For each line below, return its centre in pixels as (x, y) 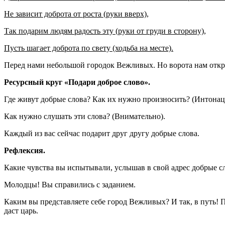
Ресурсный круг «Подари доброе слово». (77, 82)
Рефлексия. (25, 150)
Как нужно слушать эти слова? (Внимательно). (85, 116)
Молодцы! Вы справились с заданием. (70, 184)
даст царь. (21, 210)
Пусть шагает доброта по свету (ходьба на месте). (89, 48)
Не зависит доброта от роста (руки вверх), (76, 14)
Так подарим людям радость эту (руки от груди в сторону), (105, 31)
